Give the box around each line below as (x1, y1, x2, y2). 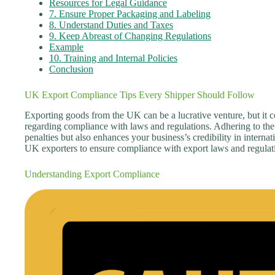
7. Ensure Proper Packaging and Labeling (49, 9, 211, 19)
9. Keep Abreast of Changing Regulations (49, 31, 211, 41)
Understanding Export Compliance (25, 168, 160, 179)
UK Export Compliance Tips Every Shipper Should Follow (25, 90, 255, 100)
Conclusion (49, 64, 93, 74)
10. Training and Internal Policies (49, 53, 177, 63)
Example (49, 42, 83, 52)
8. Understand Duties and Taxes (49, 20, 173, 30)
